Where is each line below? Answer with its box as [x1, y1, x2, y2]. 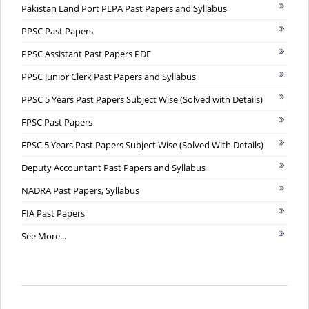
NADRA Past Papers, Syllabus [21, 183, 139, 197]
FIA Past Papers [21, 206, 85, 219]
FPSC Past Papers [21, 115, 92, 128]
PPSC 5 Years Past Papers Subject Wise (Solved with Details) [21, 92, 263, 106]
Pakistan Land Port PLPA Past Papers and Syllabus [21, 1, 227, 14]
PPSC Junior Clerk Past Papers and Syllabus [21, 70, 196, 83]
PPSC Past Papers [21, 24, 93, 37]
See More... [21, 229, 66, 242]
